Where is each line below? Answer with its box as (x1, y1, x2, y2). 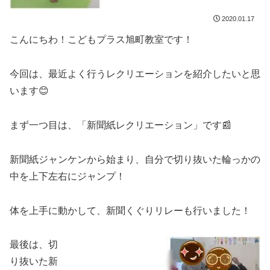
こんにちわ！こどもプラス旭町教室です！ (10, 34, 193, 45)
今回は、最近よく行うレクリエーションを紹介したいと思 (10, 69, 260, 80)
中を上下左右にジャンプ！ (10, 171, 125, 181)
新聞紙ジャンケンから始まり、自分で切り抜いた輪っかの (10, 154, 260, 165)
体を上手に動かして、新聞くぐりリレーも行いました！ (10, 205, 251, 216)
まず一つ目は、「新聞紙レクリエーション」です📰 (10, 119, 231, 130)
